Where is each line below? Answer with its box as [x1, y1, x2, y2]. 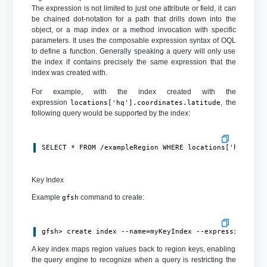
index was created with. [31, 68, 107, 77]
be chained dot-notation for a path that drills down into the [31, 14, 236, 23]
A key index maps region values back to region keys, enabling [31, 244, 236, 253]
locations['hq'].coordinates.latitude [70, 98, 221, 107]
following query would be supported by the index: [31, 108, 190, 117]
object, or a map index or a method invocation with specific [31, 25, 236, 34]
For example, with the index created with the [31, 87, 236, 96]
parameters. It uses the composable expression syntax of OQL [31, 36, 236, 45]
